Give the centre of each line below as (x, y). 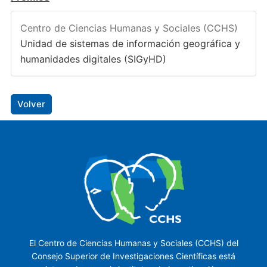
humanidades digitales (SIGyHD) (93, 59)
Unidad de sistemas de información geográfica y (130, 43)
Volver (31, 104)
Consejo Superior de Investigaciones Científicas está (133, 256)
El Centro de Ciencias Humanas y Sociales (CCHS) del (133, 243)
